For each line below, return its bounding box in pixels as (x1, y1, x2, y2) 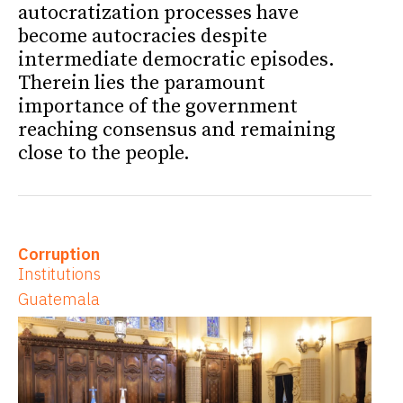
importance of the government (18, 94, 298, 120)
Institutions (18, 264, 101, 285)
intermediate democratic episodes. (18, 48, 335, 73)
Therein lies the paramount (18, 71, 265, 96)
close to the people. (18, 141, 190, 166)
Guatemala (18, 289, 100, 310)
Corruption (18, 244, 100, 265)
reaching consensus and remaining (18, 118, 336, 143)
